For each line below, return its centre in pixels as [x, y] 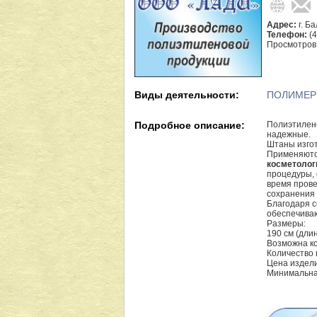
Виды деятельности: [187, 95]
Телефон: [288, 34]
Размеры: [286, 224]
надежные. [289, 134]
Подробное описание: [190, 125]
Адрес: [283, 24]
